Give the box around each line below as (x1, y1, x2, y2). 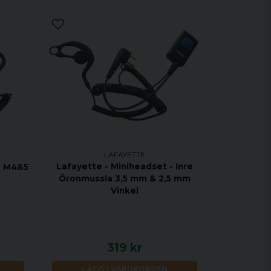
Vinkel (110, 186, 139, 196)
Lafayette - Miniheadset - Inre (56, 162, 193, 172)
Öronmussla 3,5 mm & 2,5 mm (58, 174, 191, 184)
